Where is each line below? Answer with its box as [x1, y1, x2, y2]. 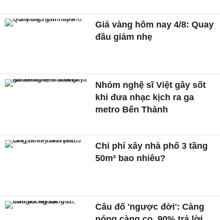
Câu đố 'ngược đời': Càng [95, 201, 205, 212]
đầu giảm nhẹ [95, 31, 153, 42]
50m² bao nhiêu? [95, 153, 166, 164]
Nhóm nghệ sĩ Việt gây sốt [95, 80, 206, 90]
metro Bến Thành [95, 105, 168, 115]
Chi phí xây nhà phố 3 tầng [95, 141, 208, 151]
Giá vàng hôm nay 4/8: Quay [95, 19, 214, 29]
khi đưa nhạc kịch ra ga [95, 92, 194, 103]
